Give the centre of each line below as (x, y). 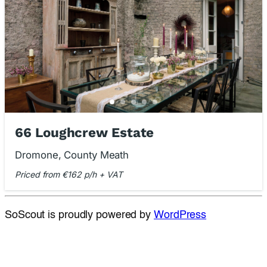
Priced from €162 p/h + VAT (69, 174)
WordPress (180, 215)
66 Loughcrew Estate (85, 133)
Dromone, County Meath (72, 155)
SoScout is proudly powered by (79, 215)
